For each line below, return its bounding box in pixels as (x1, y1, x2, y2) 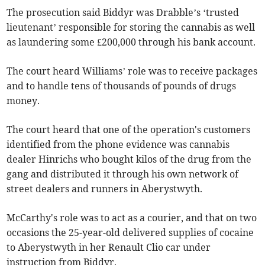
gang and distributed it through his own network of (7, 168, 239, 180)
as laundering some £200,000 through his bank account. (7, 36, 256, 49)
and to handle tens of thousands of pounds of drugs (7, 80, 237, 92)
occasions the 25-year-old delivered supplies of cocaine (7, 227, 254, 239)
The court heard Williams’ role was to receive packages (7, 65, 258, 77)
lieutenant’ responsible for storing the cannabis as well (7, 21, 256, 34)
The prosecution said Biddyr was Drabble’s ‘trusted (7, 7, 240, 19)
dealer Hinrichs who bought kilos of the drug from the (7, 153, 252, 166)
